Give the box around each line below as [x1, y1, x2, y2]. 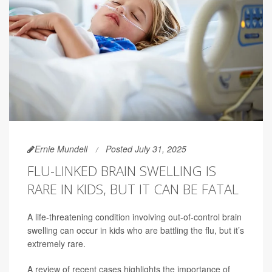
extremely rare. [27, 237, 86, 250]
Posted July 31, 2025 [106, 143, 186, 155]
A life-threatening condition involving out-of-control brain [27, 211, 242, 223]
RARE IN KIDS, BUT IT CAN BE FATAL [27, 180, 239, 199]
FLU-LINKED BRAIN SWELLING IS [27, 161, 216, 180]
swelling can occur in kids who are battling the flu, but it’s [27, 224, 244, 237]
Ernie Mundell [35, 143, 87, 155]
